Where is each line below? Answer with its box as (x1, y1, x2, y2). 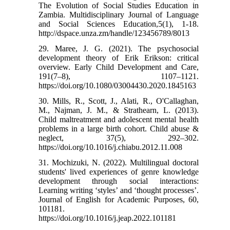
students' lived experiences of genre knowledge (39, 167, 199, 176)
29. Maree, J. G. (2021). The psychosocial (39, 44, 199, 53)
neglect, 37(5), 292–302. (39, 133, 199, 142)
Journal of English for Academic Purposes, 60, (39, 195, 199, 204)
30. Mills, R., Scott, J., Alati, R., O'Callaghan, (39, 96, 199, 105)
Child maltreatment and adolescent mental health (39, 114, 199, 124)
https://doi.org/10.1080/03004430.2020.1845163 (39, 81, 197, 90)
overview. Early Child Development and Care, (39, 62, 199, 71)
